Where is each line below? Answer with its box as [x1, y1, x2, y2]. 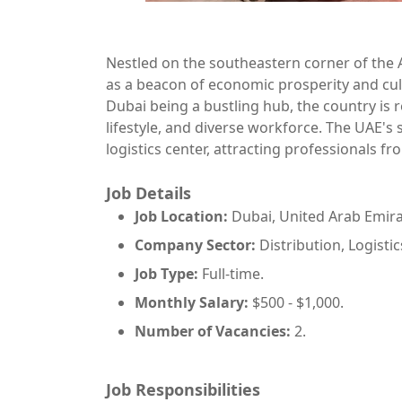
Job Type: [135, 264, 198, 284]
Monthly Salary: [135, 293, 249, 312]
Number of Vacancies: [135, 321, 294, 341]
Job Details [106, 182, 191, 204]
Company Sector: [135, 235, 256, 255]
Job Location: [135, 206, 228, 226]
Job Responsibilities [106, 379, 260, 400]
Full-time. [198, 264, 264, 284]
